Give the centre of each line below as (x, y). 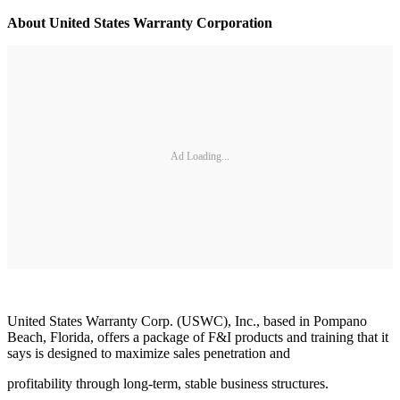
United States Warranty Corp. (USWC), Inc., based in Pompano (187, 321)
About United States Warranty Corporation (140, 22)
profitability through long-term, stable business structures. (168, 383)
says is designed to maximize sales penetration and (149, 353)
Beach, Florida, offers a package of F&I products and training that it (198, 337)
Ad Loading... (200, 157)
